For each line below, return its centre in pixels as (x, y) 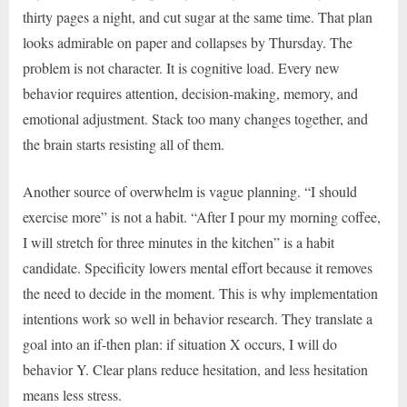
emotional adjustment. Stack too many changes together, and (195, 118)
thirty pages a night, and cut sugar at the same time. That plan (198, 16)
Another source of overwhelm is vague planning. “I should (190, 191)
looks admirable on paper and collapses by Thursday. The (188, 42)
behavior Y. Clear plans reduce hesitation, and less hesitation (195, 369)
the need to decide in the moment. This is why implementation (200, 293)
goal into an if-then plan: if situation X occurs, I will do (180, 343)
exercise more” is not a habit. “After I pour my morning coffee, (202, 216)
